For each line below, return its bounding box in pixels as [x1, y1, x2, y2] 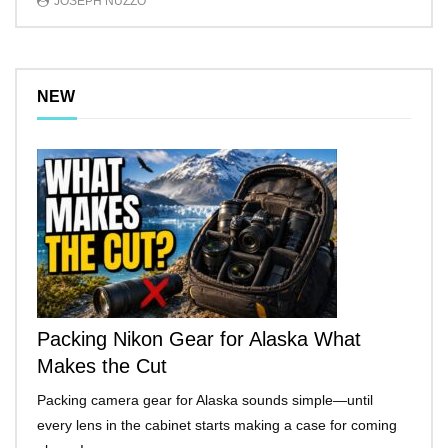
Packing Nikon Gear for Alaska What [37, 327, 361, 350]
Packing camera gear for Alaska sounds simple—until [37, 391, 373, 408]
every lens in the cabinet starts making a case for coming [37, 416, 397, 433]
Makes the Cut [37, 354, 167, 377]
